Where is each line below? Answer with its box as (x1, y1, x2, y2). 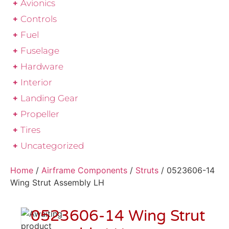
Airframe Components (41, 165, 127, 176)
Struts (135, 165, 158, 176)
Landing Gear (20, 93, 78, 104)
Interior (20, 77, 52, 88)
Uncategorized (20, 141, 84, 151)
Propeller (20, 109, 59, 120)
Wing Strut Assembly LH (10, 177, 104, 188)
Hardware (20, 61, 63, 72)
